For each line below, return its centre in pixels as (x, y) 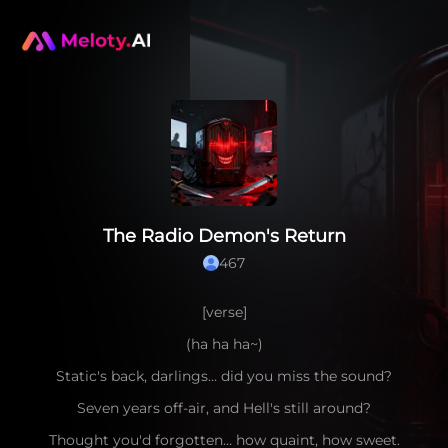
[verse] (224, 312)
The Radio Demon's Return (224, 236)
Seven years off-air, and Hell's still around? (224, 408)
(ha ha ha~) (224, 344)
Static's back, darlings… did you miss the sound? (224, 376)
